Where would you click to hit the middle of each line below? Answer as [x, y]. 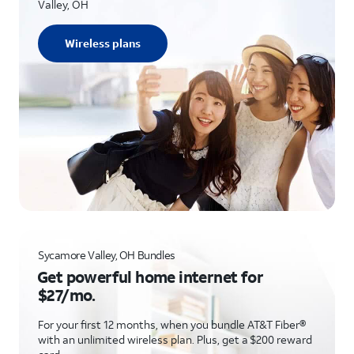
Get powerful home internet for [150, 277]
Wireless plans [103, 43]
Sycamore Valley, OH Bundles [107, 255]
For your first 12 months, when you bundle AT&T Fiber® [172, 324]
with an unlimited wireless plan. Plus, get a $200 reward [175, 339]
